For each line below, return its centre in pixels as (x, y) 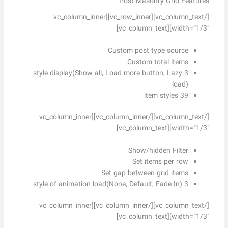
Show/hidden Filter (158, 151)
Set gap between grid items (145, 173)
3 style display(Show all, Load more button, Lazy (107, 73)
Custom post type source (148, 51)
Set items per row (160, 162)
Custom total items (158, 62)
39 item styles (184, 96)
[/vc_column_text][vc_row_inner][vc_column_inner (79, 17)
